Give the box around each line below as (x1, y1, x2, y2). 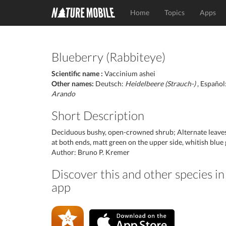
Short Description (51, 108, 144, 123)
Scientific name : (51, 69, 103, 78)
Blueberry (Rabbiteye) (51, 49, 165, 64)
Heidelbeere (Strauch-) (125, 79, 196, 88)
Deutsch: (94, 79, 125, 88)
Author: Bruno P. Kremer (51, 148, 130, 156)
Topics (164, 8, 185, 17)
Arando (51, 89, 75, 98)
